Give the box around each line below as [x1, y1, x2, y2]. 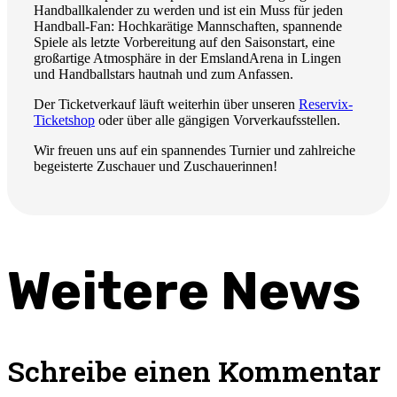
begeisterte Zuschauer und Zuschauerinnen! [34, 158, 277, 174]
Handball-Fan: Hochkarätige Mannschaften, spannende [34, 18, 342, 34]
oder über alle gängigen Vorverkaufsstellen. [98, 112, 340, 128]
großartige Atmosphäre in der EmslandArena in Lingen [34, 50, 341, 66]
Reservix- [299, 96, 353, 112]
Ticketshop [34, 112, 95, 128]
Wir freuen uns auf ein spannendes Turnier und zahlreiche [34, 142, 355, 158]
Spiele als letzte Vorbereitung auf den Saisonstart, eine [34, 34, 335, 50]
